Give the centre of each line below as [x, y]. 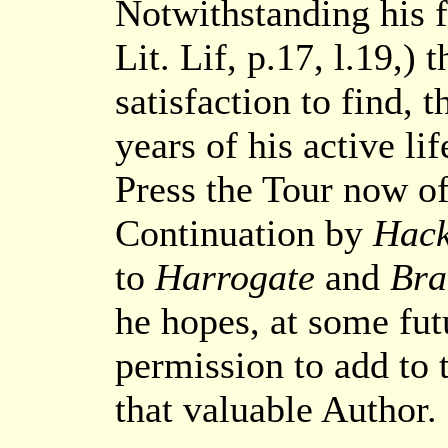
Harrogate [235, 277]
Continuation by [244, 233]
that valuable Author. [276, 409]
